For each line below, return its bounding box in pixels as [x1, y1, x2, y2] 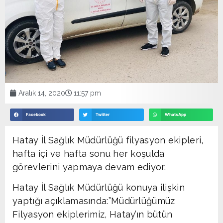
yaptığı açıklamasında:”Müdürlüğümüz [12, 195, 178, 206]
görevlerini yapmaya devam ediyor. [12, 161, 166, 172]
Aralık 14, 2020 [18, 89, 65, 97]
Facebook [26, 112, 46, 117]
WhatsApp [164, 112, 186, 117]
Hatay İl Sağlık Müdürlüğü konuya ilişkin [12, 182, 185, 193]
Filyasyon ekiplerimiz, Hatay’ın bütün [12, 209, 173, 220]
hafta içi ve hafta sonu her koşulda [12, 148, 165, 159]
